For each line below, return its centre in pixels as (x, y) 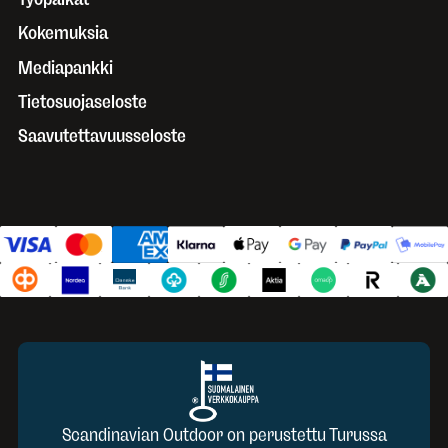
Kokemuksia (63, 33)
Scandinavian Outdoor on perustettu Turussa (224, 434)
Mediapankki (65, 67)
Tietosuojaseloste (82, 101)
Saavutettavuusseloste (102, 135)
